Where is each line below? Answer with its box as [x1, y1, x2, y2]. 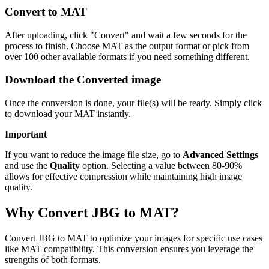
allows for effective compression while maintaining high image [5, 171, 242, 182]
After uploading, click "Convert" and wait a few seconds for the [5, 29, 247, 40]
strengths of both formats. [5, 254, 101, 265]
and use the [5, 160, 50, 171]
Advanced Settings [183, 150, 258, 160]
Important [5, 129, 47, 140]
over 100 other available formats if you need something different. [5, 51, 250, 62]
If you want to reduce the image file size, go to [5, 150, 183, 160]
